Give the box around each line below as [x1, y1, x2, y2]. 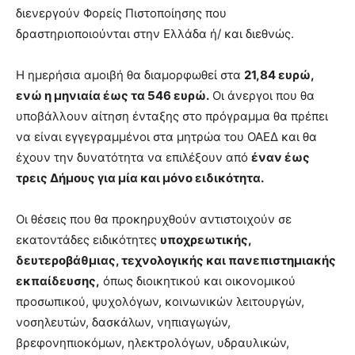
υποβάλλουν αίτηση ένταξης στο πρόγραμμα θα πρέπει [16, 108, 328, 124]
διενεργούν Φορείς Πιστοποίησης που [16, 5, 227, 21]
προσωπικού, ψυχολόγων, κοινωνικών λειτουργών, [16, 293, 304, 309]
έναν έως [251, 149, 310, 165]
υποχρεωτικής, [160, 231, 251, 247]
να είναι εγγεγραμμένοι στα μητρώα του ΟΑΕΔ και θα [16, 128, 317, 144]
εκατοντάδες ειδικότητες [16, 231, 160, 247]
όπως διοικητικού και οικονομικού [100, 273, 296, 288]
